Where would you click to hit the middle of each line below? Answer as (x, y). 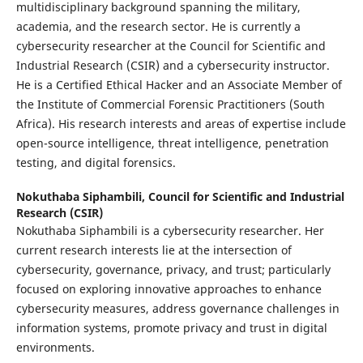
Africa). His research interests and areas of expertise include (181, 123)
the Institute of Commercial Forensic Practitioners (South (170, 104)
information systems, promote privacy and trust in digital (171, 327)
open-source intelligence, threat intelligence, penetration (172, 143)
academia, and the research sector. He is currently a (158, 26)
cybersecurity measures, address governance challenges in (177, 308)
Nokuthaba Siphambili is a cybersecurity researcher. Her (170, 230)
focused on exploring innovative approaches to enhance (169, 288)
